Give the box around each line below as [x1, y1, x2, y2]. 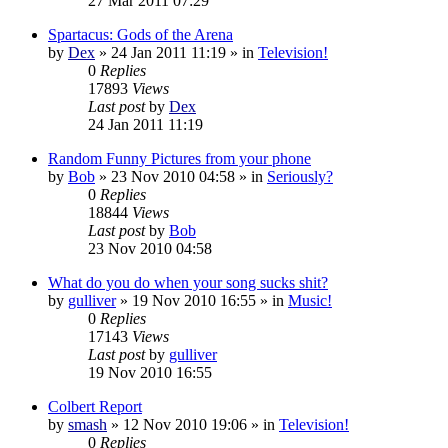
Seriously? [267, 167, 333, 185]
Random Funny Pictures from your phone [48, 149, 311, 167]
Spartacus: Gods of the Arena [48, 25, 233, 43]
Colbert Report [48, 397, 142, 415]
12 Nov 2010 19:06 [123, 415, 247, 433]
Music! [288, 291, 332, 309]
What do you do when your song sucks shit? [48, 273, 328, 291]
